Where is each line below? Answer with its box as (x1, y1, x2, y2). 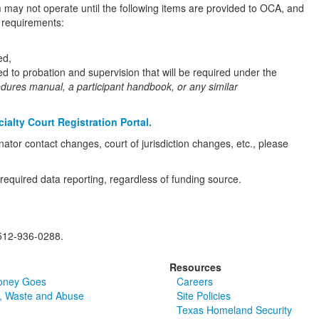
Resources (169, 260, 222, 274)
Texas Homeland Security (177, 303, 293, 317)
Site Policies (177, 288, 231, 303)
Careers (177, 274, 214, 288)
